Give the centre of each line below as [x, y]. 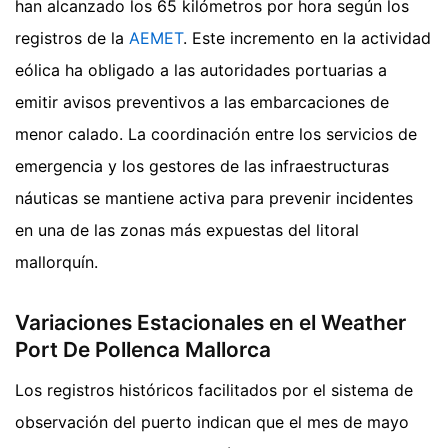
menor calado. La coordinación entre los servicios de [216, 134]
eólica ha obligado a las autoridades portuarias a [201, 70]
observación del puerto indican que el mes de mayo [212, 421]
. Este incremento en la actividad [307, 38]
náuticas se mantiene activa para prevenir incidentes [214, 198]
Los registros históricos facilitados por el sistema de [214, 389]
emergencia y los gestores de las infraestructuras [202, 166]
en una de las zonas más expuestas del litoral [187, 230]
